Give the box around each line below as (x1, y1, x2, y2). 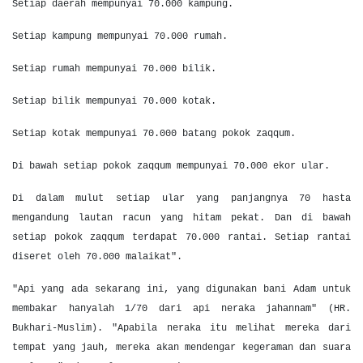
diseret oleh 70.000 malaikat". (12, 251, 182, 263)
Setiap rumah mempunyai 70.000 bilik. (12, 63, 216, 75)
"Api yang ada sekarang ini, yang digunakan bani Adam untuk (12, 284, 351, 295)
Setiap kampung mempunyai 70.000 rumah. (12, 31, 228, 42)
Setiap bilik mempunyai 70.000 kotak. (12, 96, 216, 107)
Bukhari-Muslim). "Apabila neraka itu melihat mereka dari (12, 322, 351, 334)
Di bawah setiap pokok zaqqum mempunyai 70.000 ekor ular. (12, 160, 330, 172)
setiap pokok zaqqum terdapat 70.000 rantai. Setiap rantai (12, 232, 351, 243)
